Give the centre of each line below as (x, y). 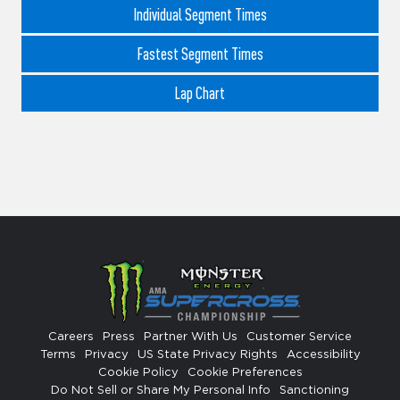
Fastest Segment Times (200, 54)
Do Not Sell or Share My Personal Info (161, 391)
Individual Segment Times (200, 14)
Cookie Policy (138, 373)
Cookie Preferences (245, 373)
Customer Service (299, 337)
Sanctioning (314, 391)
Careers (71, 337)
